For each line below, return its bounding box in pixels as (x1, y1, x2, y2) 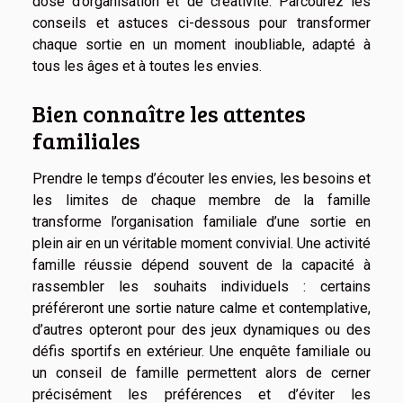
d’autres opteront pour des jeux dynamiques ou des (32, 320, 371, 338)
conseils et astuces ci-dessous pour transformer (32, 13, 371, 31)
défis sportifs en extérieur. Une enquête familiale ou (32, 342, 371, 360)
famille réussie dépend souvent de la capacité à (32, 255, 371, 273)
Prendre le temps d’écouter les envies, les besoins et (32, 169, 371, 187)
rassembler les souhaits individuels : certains (32, 277, 371, 295)
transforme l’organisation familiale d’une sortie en (32, 212, 371, 230)
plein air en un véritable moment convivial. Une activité (32, 234, 371, 252)
